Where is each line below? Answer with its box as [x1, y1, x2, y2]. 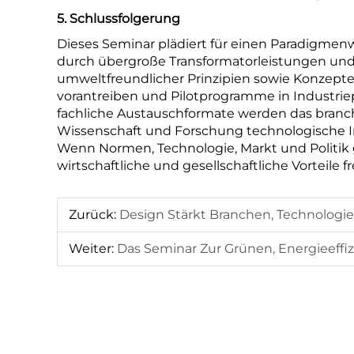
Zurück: [69, 207, 116, 222]
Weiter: [69, 241, 114, 256]
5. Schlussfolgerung [57, 11, 180, 26]
